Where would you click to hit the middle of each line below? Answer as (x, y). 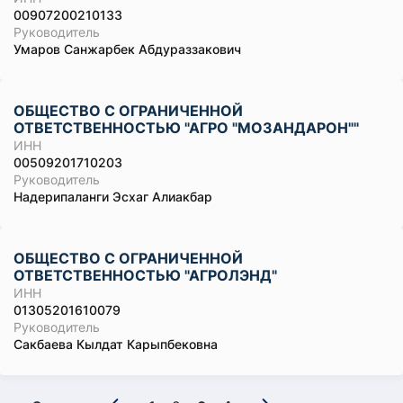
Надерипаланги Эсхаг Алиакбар (113, 197)
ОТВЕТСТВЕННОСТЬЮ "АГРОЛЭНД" (145, 275)
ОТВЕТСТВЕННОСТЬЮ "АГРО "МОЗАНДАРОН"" (186, 128)
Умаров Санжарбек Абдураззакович (127, 49)
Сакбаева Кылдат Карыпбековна (116, 344)
